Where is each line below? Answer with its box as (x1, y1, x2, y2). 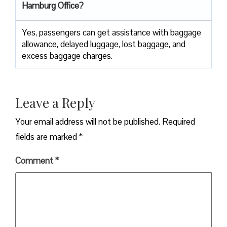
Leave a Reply (15, 93, 95, 111)
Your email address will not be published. (15, 116, 160, 127)
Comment (15, 155, 55, 166)
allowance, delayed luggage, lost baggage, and (22, 38, 185, 50)
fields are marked (15, 131, 79, 142)
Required (162, 116, 195, 127)
